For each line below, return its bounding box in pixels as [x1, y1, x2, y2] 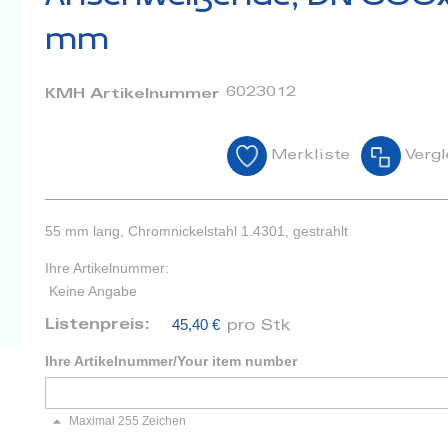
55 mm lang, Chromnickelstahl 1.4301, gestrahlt [45, 223, 349, 239]
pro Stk [227, 319, 292, 335]
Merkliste [270, 149, 350, 163]
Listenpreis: [45, 318, 157, 334]
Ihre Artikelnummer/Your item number [45, 353, 298, 370]
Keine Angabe [49, 283, 138, 300]
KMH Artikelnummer [45, 88, 221, 102]
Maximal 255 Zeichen [69, 414, 187, 429]
